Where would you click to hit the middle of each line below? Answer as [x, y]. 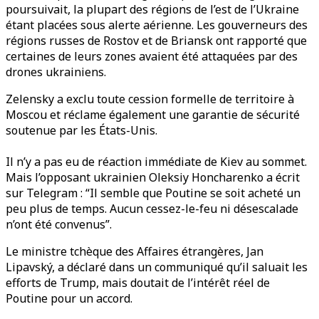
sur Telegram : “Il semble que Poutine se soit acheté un [153, 193]
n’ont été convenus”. [59, 224]
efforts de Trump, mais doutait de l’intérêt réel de [138, 282]
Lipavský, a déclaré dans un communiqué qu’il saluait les [157, 267]
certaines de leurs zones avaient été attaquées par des [152, 56]
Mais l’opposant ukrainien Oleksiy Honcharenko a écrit [153, 177]
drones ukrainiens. [56, 72]
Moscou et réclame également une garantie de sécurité [153, 114]
